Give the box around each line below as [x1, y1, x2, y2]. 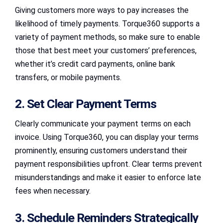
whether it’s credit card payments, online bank [15, 59, 175, 69]
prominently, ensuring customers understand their [15, 146, 187, 156]
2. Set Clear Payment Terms [15, 97, 156, 111]
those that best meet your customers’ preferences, [15, 45, 197, 55]
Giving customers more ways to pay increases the [15, 5, 189, 15]
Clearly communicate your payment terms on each [15, 119, 191, 129]
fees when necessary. [15, 186, 91, 196]
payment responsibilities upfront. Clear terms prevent [15, 159, 202, 169]
